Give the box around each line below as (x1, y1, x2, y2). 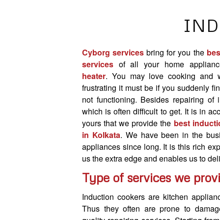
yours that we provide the (82, 117, 174, 129)
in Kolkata (82, 129, 120, 140)
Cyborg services (82, 46, 144, 58)
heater (82, 70, 106, 82)
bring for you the (144, 46, 207, 58)
